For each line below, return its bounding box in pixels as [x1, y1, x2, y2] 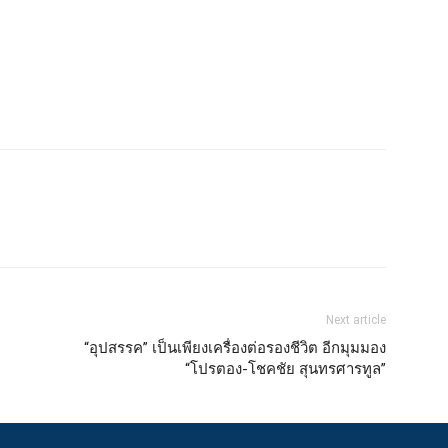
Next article [326, 312, 386, 327]
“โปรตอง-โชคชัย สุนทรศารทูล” [185, 359, 386, 378]
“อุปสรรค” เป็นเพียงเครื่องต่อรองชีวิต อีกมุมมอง [84, 338, 386, 357]
